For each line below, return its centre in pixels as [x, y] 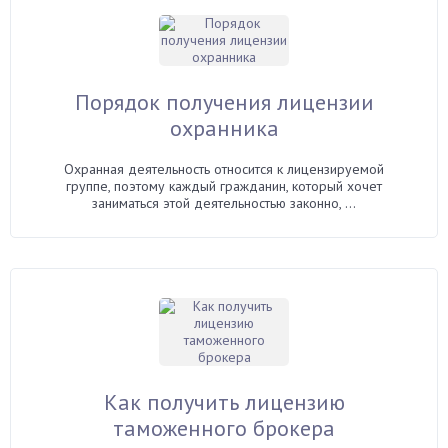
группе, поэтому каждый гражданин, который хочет [224, 186]
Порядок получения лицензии [224, 102]
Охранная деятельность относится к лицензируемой [224, 169]
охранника [224, 128]
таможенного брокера [224, 428]
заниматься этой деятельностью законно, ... [224, 203]
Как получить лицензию [224, 402]
